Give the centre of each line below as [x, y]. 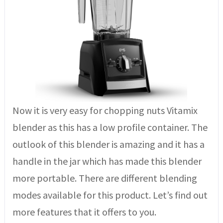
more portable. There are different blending [105, 178]
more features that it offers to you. [84, 212]
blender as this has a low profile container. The [110, 127]
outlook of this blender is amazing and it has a [108, 144]
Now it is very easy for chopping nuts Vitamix [105, 110]
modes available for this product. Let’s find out [110, 195]
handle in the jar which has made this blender [107, 161]
